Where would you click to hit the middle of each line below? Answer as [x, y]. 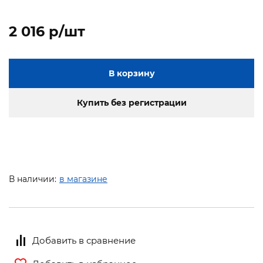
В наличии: [33, 179]
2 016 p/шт [47, 32]
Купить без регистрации [131, 103]
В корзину [131, 74]
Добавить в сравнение [84, 240]
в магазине [83, 179]
